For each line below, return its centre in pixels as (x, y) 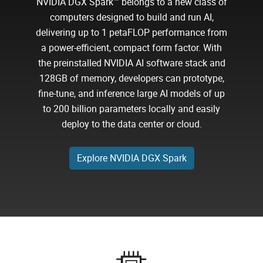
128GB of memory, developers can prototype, (131, 78)
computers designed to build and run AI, (131, 17)
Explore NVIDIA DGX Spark (131, 158)
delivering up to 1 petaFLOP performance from (131, 33)
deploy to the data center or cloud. (131, 124)
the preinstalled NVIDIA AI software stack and (131, 63)
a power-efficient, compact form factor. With (131, 48)
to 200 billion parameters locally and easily (131, 109)
